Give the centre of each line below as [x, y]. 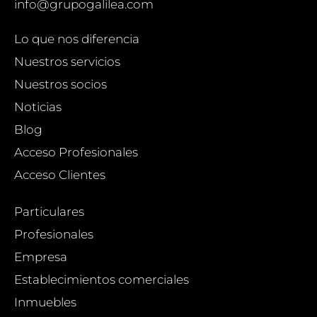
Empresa [41, 257]
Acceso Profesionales [76, 152]
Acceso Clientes [60, 175]
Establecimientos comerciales [102, 280]
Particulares [49, 212]
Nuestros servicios [67, 62]
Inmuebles [45, 302]
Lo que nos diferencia [77, 39]
